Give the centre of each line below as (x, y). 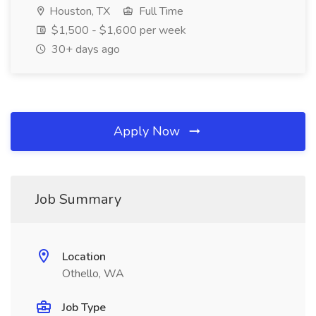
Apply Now (148, 131)
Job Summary (78, 199)
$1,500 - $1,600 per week (117, 30)
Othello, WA (93, 274)
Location (84, 257)
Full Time (160, 11)
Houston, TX (78, 11)
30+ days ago (84, 49)
